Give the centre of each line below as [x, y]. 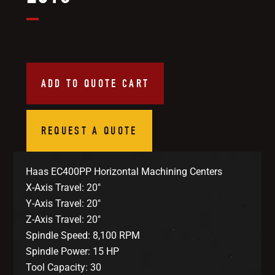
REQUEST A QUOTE [89, 130]
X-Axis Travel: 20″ [64, 187]
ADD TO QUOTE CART [95, 83]
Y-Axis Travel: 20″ [64, 203]
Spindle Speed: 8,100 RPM [83, 235]
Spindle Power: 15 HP [73, 251]
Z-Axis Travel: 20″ [64, 219]
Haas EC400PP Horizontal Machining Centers [124, 171]
